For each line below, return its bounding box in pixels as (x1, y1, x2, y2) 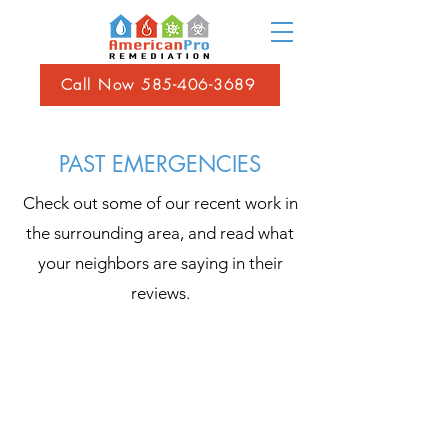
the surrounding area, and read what (26, 223, 294, 243)
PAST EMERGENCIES (59, 150, 261, 178)
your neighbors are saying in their (37, 253, 283, 273)
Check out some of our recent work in (22, 193, 298, 213)
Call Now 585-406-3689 (60, 75, 256, 95)
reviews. (130, 283, 190, 303)
